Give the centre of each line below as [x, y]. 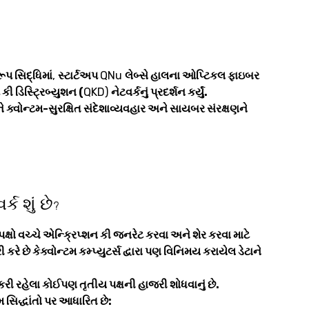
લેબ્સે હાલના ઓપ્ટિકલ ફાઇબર [192, 76]
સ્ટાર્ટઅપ [79, 76]
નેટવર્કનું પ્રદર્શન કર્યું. [159, 92]
